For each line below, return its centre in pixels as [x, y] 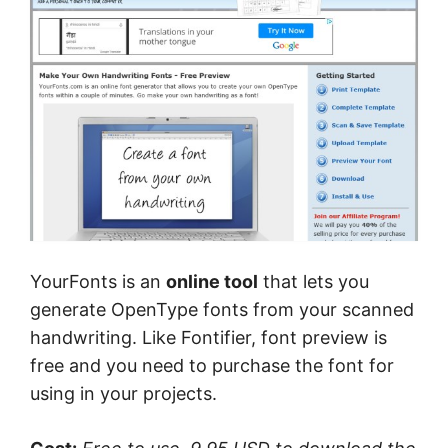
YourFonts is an [98, 281]
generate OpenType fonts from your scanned [222, 309]
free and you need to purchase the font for [212, 365]
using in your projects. [123, 393]
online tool [212, 281]
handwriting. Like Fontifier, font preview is [208, 337]
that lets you [313, 281]
